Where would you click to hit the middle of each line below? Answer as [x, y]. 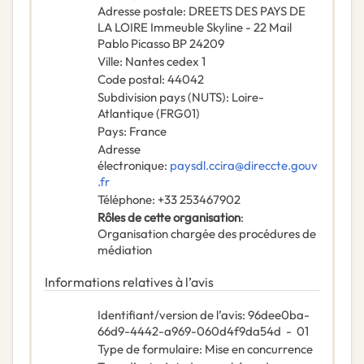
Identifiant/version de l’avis [170, 315]
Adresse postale [140, 11]
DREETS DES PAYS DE [247, 11]
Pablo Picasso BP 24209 [161, 44]
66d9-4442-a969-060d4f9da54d [189, 331]
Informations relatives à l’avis [129, 282]
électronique [131, 166]
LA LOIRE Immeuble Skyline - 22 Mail [195, 28]
